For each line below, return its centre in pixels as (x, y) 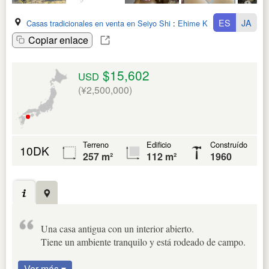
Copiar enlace (58, 40)
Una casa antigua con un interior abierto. (117, 229)
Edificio (159, 145)
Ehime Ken (197, 23)
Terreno (96, 145)
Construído (229, 145)
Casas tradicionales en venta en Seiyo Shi (98, 23)
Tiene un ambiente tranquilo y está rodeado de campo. (143, 242)
